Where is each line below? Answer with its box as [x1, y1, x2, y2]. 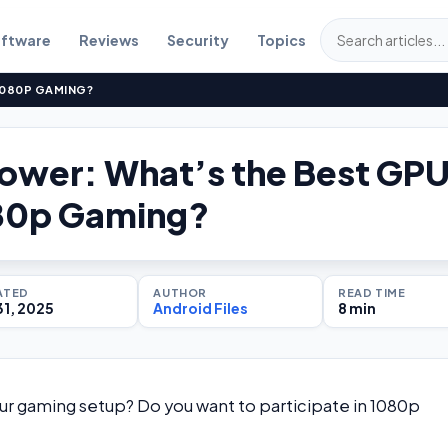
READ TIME [338, 286, 406, 299]
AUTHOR [153, 286, 207, 299]
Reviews [78, 31, 139, 49]
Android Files [153, 299, 249, 317]
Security [166, 31, 229, 49]
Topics [256, 31, 306, 49]
